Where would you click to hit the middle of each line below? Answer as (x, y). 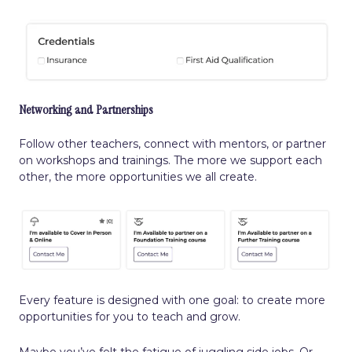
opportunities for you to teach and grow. (130, 316)
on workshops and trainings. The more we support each (170, 160)
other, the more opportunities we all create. (138, 176)
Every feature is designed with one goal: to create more (172, 300)
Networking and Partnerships (86, 109)
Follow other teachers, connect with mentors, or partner (172, 143)
